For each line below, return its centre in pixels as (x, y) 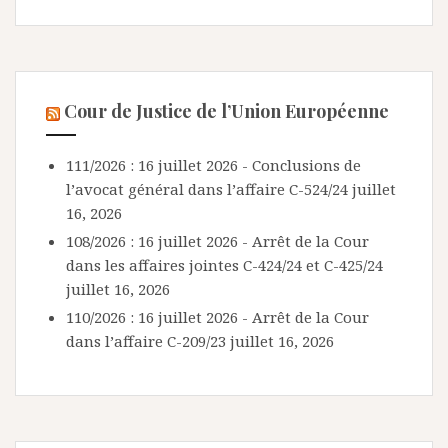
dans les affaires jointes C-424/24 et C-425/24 (224, 265)
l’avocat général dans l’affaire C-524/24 (207, 189)
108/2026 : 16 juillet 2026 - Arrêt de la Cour (217, 241)
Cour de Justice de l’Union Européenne (226, 111)
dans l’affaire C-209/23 (146, 341)
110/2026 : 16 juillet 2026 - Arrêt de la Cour (217, 317)
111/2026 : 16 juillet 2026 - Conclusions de (213, 165)
